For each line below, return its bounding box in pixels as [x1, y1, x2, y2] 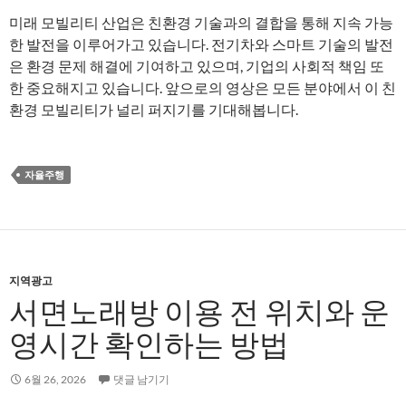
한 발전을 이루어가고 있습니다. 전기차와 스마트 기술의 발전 [9, 35, 393, 53]
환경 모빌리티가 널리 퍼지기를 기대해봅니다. [9, 101, 298, 118]
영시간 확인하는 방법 [9, 325, 289, 362]
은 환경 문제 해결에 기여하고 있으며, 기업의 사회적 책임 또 [9, 57, 384, 74]
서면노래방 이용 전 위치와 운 [9, 293, 390, 330]
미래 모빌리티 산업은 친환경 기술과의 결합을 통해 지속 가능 [9, 14, 393, 31]
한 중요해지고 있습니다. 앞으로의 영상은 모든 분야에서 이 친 [9, 79, 396, 96]
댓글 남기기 [113, 372, 169, 386]
